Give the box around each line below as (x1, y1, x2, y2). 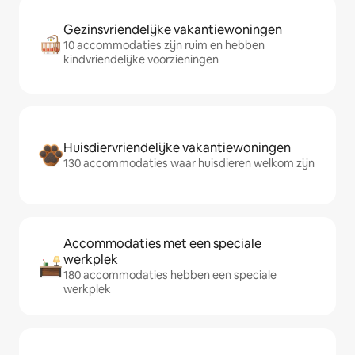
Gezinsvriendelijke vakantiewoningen (63, 21, 282, 38)
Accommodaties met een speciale (63, 235, 261, 252)
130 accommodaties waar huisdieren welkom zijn (63, 156, 315, 170)
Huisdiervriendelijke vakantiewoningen (63, 139, 291, 156)
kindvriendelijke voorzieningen (63, 52, 219, 67)
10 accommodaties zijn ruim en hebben (63, 38, 265, 52)
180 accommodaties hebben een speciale (63, 268, 277, 282)
